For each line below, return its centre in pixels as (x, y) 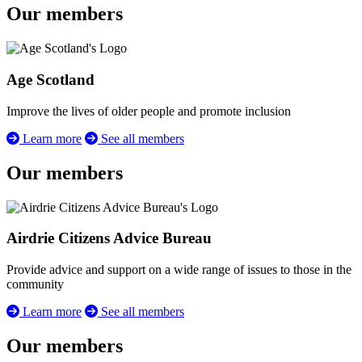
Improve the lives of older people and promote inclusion (149, 111)
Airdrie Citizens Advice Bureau (109, 238)
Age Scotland (51, 80)
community (35, 284)
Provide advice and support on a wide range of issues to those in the (179, 270)
